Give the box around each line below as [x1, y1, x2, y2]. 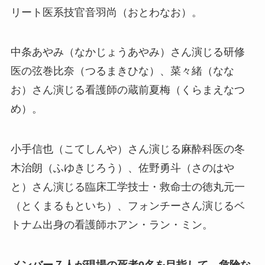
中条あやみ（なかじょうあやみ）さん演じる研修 [10, 46, 245, 59]
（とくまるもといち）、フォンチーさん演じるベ [10, 200, 245, 212]
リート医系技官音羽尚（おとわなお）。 [10, 6, 202, 18]
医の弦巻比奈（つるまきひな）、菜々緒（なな [10, 65, 234, 77]
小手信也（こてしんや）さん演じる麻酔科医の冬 [10, 143, 245, 156]
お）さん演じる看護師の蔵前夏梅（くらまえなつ [10, 84, 245, 96]
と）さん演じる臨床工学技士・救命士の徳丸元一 [10, 181, 245, 193]
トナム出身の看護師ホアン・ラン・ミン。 [10, 219, 213, 231]
